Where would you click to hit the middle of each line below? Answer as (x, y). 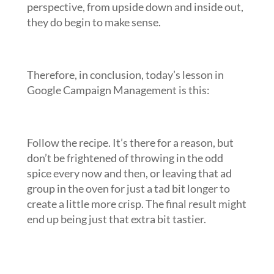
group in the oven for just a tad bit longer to (128, 188)
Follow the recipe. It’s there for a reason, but (130, 143)
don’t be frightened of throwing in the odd (125, 158)
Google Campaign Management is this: (118, 90)
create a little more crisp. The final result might (136, 204)
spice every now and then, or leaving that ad (129, 173)
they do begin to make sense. (94, 22)
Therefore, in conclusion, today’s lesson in (125, 75)
